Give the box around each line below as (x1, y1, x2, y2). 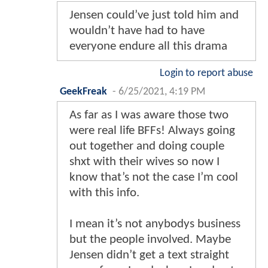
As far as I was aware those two (69, 108, 229, 121)
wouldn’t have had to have (69, 24, 205, 37)
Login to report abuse (160, 68, 253, 78)
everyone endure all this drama (69, 39, 227, 53)
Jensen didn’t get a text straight (69, 248, 229, 261)
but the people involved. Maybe (69, 233, 231, 246)
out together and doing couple (69, 139, 224, 153)
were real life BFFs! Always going (69, 124, 235, 137)
